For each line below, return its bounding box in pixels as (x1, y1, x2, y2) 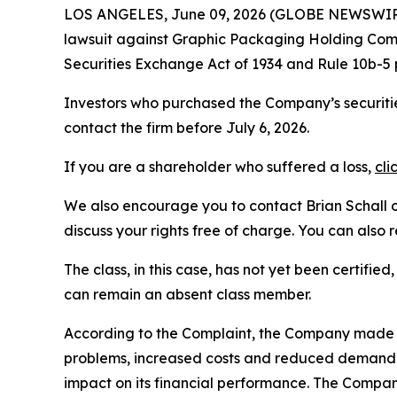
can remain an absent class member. (64, 285, 311, 303)
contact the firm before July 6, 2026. (64, 119, 309, 136)
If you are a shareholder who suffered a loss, (64, 158, 375, 175)
